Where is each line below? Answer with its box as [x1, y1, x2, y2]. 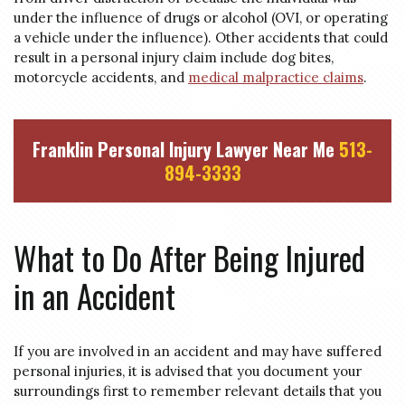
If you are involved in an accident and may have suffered [14, 343, 381, 360]
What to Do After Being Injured [14, 234, 365, 281]
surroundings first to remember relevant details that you [14, 382, 381, 400]
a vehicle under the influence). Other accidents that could [14, 29, 388, 46]
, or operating [299, 9, 388, 26]
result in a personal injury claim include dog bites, [14, 49, 334, 66]
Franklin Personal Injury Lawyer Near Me [33, 136, 339, 163]
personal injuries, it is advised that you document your [14, 363, 362, 380]
